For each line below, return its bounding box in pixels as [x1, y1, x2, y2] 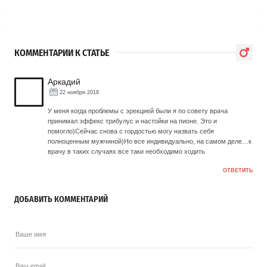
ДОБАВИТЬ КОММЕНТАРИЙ [14, 194, 108, 205]
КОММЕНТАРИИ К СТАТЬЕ [14, 46, 109, 58]
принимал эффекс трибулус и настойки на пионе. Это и [48, 117, 217, 125]
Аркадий [48, 77, 80, 87]
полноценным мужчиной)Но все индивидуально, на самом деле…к [48, 138, 252, 145]
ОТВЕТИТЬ [223, 167, 253, 174]
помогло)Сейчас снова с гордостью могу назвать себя [48, 128, 214, 135]
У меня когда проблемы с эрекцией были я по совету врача [48, 107, 228, 115]
